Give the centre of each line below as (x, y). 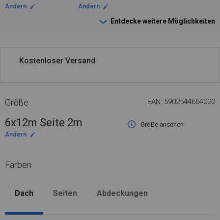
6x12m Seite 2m (44, 123)
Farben (18, 165)
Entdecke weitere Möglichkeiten (163, 21)
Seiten (65, 193)
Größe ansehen (162, 124)
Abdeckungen (122, 193)
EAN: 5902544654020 (181, 102)
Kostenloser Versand (57, 61)
